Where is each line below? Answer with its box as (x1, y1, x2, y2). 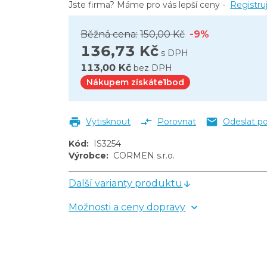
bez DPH (133, 63, 173, 74)
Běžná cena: (80, 29, 138, 41)
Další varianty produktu (69, 178, 183, 190)
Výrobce (69, 150, 107, 162)
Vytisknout (86, 116, 131, 128)
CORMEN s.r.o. (113, 150, 175, 162)
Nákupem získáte (86, 77, 163, 88)
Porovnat (157, 116, 196, 128)
